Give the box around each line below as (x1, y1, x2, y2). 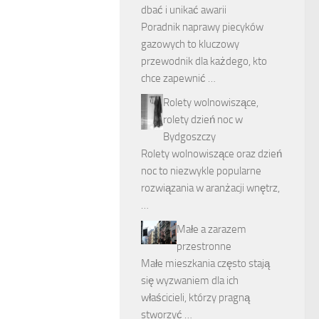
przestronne (177, 240, 231, 253)
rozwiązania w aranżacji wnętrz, (141, 182, 280, 194)
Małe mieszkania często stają (141, 257, 270, 270)
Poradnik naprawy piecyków (141, 21, 263, 33)
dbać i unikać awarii (141, 4, 226, 16)
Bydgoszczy (163, 130, 216, 143)
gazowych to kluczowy (141, 38, 239, 51)
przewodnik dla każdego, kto (141, 55, 267, 68)
